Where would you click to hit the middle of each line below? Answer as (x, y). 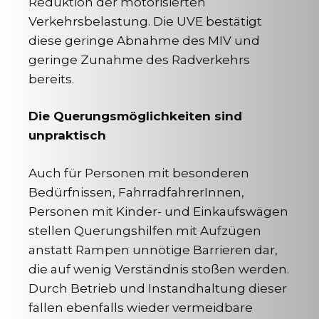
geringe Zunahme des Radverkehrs (139, 59)
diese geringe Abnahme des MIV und (144, 40)
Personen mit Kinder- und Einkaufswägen (158, 211)
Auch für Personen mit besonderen (139, 173)
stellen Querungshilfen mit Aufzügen (145, 230)
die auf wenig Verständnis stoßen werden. (159, 269)
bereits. (51, 79)
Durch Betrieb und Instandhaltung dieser (158, 288)
